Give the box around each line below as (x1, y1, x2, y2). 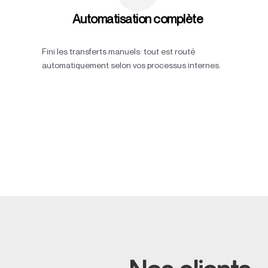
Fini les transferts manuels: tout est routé (42, 46, 195, 57)
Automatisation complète (72, 11, 203, 27)
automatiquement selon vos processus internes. (42, 60, 221, 71)
